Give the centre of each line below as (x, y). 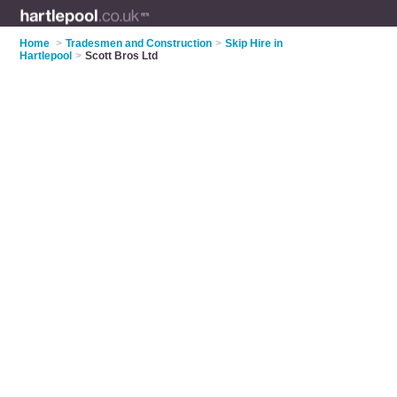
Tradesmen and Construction (139, 43)
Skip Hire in (254, 43)
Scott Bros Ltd (122, 56)
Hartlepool (46, 56)
